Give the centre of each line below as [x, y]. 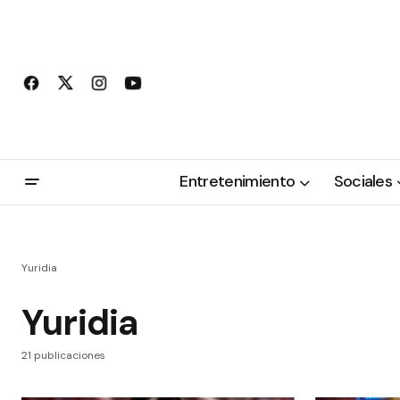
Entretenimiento [237, 182]
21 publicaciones [63, 355]
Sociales [363, 182]
